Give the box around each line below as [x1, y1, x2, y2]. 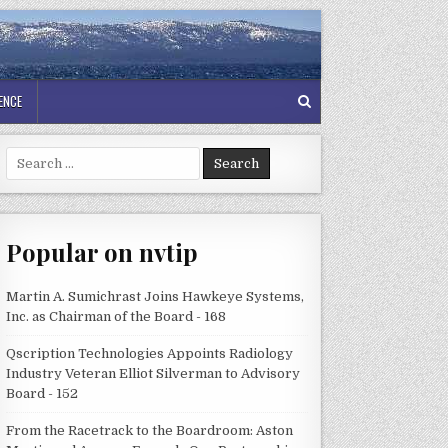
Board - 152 [6, 385, 79, 401]
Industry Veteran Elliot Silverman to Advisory [6, 365, 301, 381]
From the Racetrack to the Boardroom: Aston [6, 422, 294, 438]
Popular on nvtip [6, 236, 199, 269]
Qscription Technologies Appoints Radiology [6, 345, 294, 361]
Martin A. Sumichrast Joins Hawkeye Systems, [6, 288, 305, 304]
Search [5, 148, 51, 163]
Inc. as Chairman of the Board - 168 [6, 308, 227, 324]
